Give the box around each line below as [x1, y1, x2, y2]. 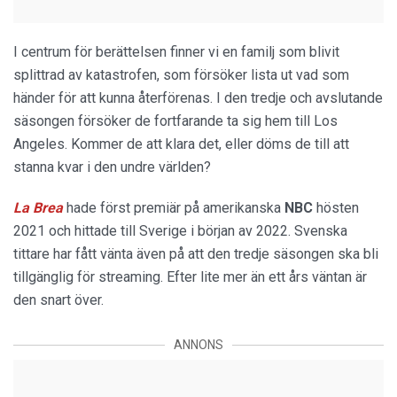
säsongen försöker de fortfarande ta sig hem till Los [13, 113, 338, 129]
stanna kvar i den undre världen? [13, 159, 211, 175]
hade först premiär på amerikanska [63, 199, 284, 216]
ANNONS [174, 338, 223, 352]
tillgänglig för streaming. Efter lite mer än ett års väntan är [13, 269, 367, 285]
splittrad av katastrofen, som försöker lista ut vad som [13, 66, 349, 83]
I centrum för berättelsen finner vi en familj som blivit [13, 43, 339, 60]
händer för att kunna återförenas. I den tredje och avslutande [13, 90, 383, 106]
